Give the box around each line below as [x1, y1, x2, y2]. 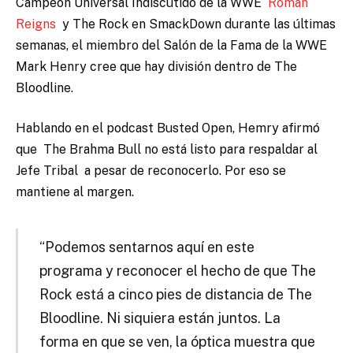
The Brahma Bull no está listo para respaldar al [43, 142, 318, 158]
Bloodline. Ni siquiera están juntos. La [39, 309, 281, 326]
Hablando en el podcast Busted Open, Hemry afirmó [16, 121, 320, 136]
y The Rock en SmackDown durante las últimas [56, 16, 336, 32]
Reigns [16, 16, 56, 32]
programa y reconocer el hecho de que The [39, 262, 316, 279]
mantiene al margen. [16, 184, 134, 200]
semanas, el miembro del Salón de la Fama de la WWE [16, 37, 327, 53]
